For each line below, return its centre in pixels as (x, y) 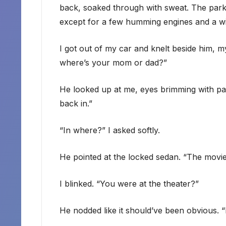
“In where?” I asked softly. (110, 130)
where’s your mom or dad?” (113, 63)
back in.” (76, 104)
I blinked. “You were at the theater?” (129, 184)
